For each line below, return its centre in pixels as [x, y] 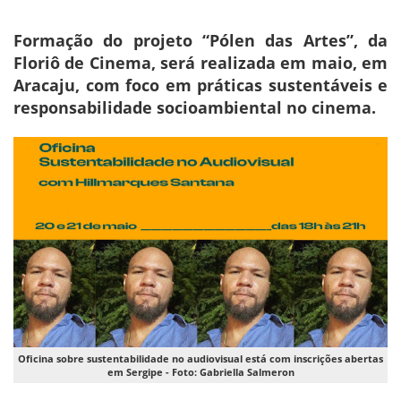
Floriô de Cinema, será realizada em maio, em [200, 62]
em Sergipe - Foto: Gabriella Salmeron [200, 372]
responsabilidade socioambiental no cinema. [195, 107]
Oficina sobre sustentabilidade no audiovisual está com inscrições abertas [200, 359]
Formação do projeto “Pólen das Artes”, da [200, 40]
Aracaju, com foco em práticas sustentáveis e [200, 85]
